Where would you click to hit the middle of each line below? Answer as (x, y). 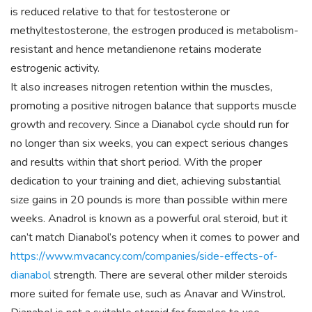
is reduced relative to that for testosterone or (120, 12)
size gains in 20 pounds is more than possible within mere (149, 200)
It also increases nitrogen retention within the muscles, (141, 87)
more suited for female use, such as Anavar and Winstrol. (148, 294)
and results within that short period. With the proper (136, 162)
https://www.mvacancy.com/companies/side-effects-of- (144, 256)
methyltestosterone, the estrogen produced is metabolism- (155, 31)
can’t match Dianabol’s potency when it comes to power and (155, 237)
